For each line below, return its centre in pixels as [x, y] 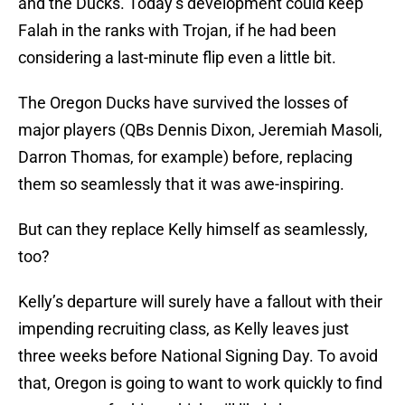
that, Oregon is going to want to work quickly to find [200, 383]
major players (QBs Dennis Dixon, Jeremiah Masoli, [200, 130]
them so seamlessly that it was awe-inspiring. [181, 184]
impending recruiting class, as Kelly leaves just [184, 329]
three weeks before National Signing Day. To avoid [198, 356]
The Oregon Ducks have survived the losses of [183, 103]
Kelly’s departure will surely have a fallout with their [200, 302]
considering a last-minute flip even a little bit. [177, 58]
